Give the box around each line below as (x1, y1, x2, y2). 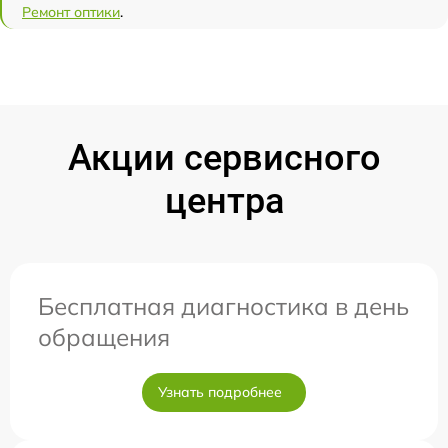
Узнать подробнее (158, 383, 282, 401)
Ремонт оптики (22, 3, 120, 21)
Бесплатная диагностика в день (38, 291, 409, 321)
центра (164, 180, 284, 222)
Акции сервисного (67, 137, 381, 179)
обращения (38, 322, 170, 352)
